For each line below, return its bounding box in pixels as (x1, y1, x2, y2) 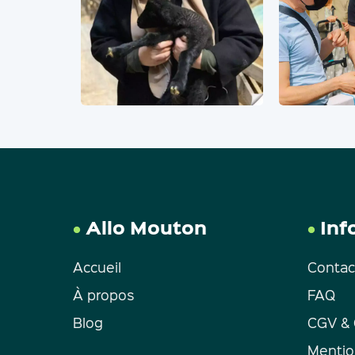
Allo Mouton (80, 212, 207, 240)
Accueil (72, 257, 121, 276)
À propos (72, 284, 135, 303)
